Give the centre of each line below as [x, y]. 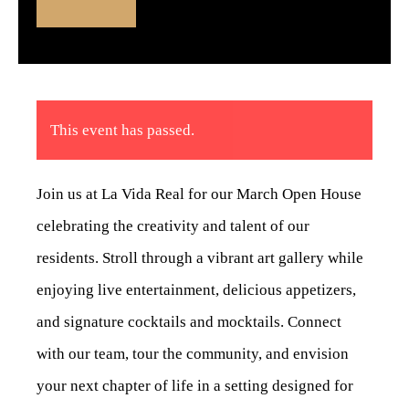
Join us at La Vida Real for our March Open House [199, 194]
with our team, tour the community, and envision [193, 354]
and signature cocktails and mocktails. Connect [189, 322]
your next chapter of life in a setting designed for [195, 386]
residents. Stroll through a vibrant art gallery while [200, 258]
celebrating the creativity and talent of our [173, 226]
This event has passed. [122, 131]
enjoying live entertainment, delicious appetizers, [196, 290]
